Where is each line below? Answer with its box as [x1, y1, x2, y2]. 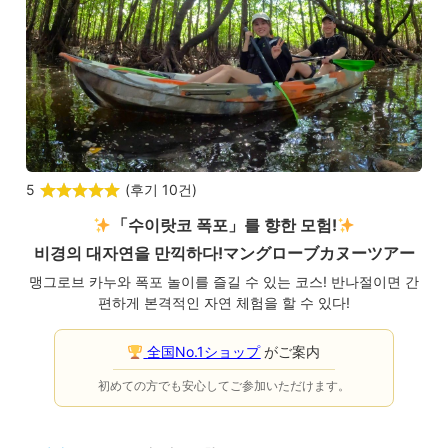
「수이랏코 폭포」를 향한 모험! [111, 215, 337, 236]
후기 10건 [130, 181, 192, 199]
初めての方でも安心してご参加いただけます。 [97, 378, 350, 394]
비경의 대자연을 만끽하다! [33, 243, 223, 264]
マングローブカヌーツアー [222, 243, 415, 264]
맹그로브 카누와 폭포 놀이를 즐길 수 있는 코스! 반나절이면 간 [29, 273, 419, 291]
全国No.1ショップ [147, 343, 261, 361]
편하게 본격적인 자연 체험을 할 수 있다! [98, 294, 350, 312]
